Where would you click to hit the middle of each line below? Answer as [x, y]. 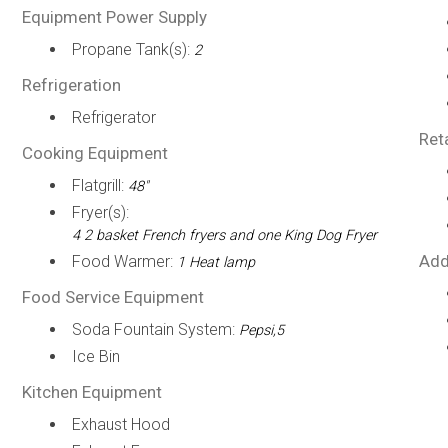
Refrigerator [113, 117]
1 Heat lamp [215, 262]
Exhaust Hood [120, 424]
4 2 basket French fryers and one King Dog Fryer [224, 235]
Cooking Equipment [94, 153]
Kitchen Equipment [91, 392]
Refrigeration [71, 85]
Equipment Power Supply [114, 17]
